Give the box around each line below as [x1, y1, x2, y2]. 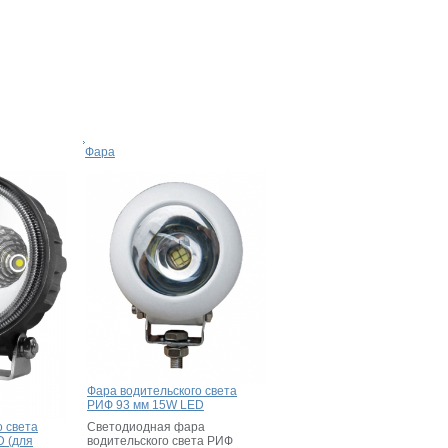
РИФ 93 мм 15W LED [87, 397, 204, 412]
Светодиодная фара [87, 419, 205, 434]
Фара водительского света [87, 383, 237, 398]
